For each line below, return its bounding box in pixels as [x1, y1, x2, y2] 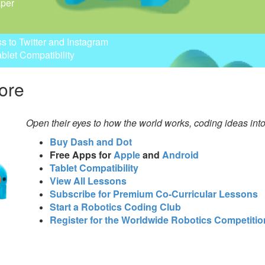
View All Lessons [50, 174, 127, 188]
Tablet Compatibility [50, 161, 138, 174]
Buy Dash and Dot [50, 135, 132, 148]
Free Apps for [50, 148, 114, 161]
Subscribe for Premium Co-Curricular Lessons [50, 187, 258, 201]
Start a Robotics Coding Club [50, 200, 181, 214]
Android [162, 148, 199, 161]
